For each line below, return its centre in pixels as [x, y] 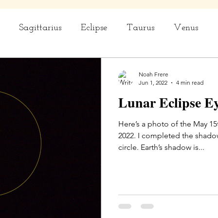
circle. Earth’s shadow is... [161, 147]
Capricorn [55, 67]
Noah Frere [154, 74]
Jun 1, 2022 [153, 82]
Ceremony [170, 67]
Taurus [140, 28]
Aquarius [112, 67]
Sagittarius [40, 28]
